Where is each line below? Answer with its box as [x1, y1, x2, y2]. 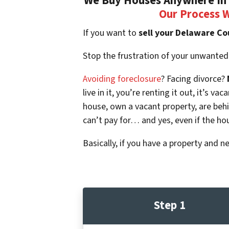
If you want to [83, 26, 136, 39]
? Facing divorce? [161, 72, 227, 85]
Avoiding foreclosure [83, 72, 161, 85]
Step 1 [154, 197, 186, 214]
